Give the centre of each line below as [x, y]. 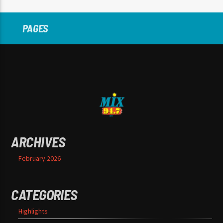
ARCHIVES [38, 142]
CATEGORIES [44, 195]
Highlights [33, 211]
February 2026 [40, 159]
